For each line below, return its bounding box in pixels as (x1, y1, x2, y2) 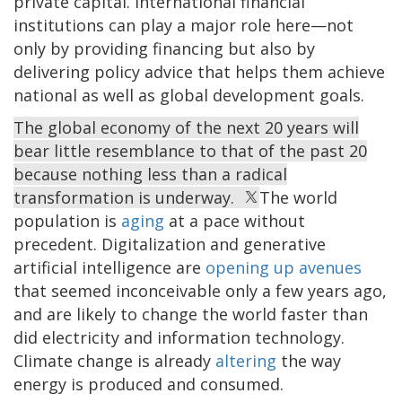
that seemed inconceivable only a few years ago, (13, 280, 387, 302)
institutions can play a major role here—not (13, 14, 354, 37)
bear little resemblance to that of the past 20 (13, 140, 367, 162)
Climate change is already (13, 350, 215, 372)
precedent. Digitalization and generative (13, 233, 326, 256)
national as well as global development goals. (13, 84, 364, 107)
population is (13, 210, 121, 232)
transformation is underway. (13, 187, 243, 209)
